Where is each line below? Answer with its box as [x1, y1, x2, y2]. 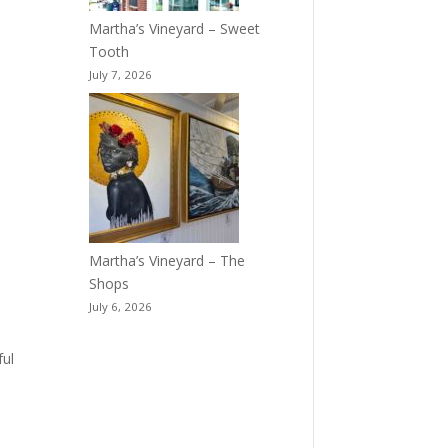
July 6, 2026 [89, 299, 153, 315]
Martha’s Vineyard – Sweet [89, 19, 261, 39]
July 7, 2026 [89, 67, 153, 83]
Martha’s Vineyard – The [89, 251, 246, 271]
